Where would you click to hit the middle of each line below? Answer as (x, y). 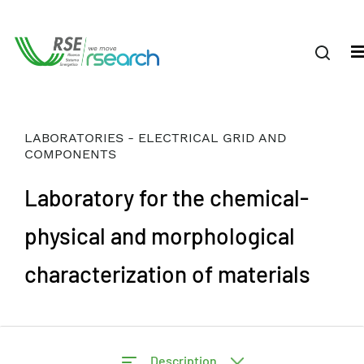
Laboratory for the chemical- (167, 197)
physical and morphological (160, 236)
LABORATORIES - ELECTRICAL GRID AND (156, 138)
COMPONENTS (70, 154)
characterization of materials (170, 274)
